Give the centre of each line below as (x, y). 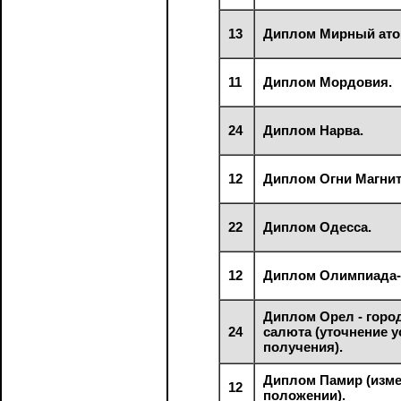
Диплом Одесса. (318, 226)
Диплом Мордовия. (328, 81)
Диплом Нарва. (314, 130)
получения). (303, 346)
